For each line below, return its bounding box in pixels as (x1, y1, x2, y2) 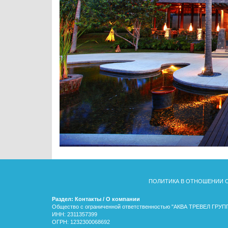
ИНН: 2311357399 (52, 211, 97, 217)
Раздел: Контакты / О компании (52, 195, 140, 202)
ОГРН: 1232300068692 (52, 218, 110, 225)
